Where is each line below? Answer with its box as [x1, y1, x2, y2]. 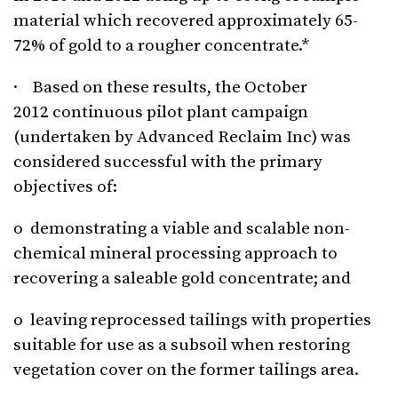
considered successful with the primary [13, 152, 322, 173]
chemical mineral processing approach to [13, 243, 338, 265]
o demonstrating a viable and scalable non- [13, 219, 350, 240]
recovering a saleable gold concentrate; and [13, 268, 351, 290]
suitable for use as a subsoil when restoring [13, 335, 350, 356]
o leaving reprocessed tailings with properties [13, 310, 371, 331]
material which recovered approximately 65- [13, 11, 358, 32]
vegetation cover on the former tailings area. [13, 360, 359, 381]
